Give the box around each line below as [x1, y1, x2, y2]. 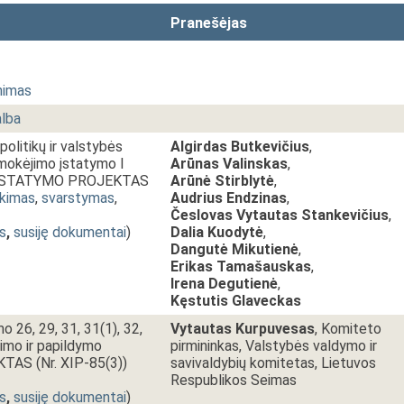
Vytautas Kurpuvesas [170, 320, 315, 337]
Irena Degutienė [170, 275, 278, 292]
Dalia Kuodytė [170, 224, 263, 241]
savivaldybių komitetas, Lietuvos [170, 354, 376, 372]
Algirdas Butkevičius [170, 138, 309, 155]
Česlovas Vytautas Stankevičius [170, 207, 389, 224]
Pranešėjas [170, 14, 247, 32]
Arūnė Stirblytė [170, 172, 274, 189]
